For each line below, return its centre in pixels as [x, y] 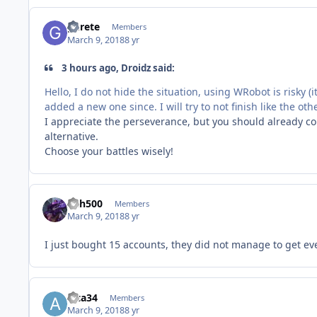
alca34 [83, 297]
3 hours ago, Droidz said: [117, 68]
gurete [84, 27]
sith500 [85, 204]
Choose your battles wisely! [109, 151]
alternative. [71, 136]
